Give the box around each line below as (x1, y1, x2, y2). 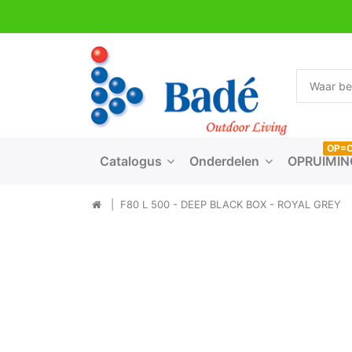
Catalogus (99, 153, 162, 169)
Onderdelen (189, 153, 260, 169)
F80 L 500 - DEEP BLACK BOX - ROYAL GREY (120, 198, 341, 211)
